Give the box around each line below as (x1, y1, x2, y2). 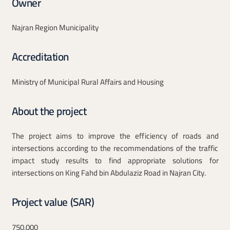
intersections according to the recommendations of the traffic (11, 141, 219, 156)
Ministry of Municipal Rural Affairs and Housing (11, 74, 164, 89)
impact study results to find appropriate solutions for (11, 153, 219, 168)
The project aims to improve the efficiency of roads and (11, 128, 219, 144)
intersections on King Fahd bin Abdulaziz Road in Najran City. (11, 165, 206, 181)
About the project (11, 101, 87, 121)
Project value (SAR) (11, 192, 94, 213)
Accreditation (11, 47, 69, 67)
